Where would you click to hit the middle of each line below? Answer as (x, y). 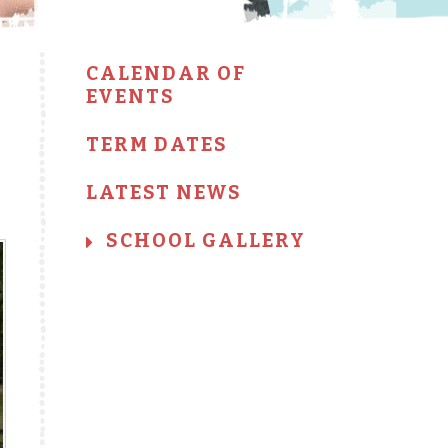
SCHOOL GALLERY (206, 240)
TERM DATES (157, 144)
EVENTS (130, 96)
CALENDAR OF (166, 73)
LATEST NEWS (164, 192)
